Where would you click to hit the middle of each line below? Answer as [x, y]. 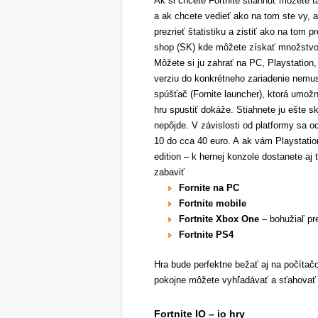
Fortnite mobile [213, 203]
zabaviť [169, 172]
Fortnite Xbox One [219, 219]
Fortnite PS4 [206, 235]
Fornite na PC [209, 188]
